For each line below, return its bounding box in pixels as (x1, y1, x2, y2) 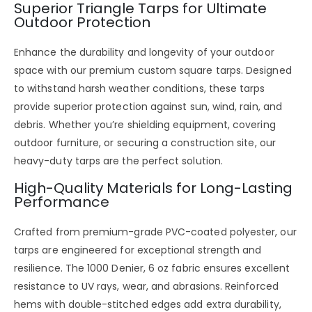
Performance (14, 192, 109, 212)
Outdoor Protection (14, 12, 150, 32)
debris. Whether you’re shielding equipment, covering (14, 117, 276, 132)
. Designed (240, 63, 292, 77)
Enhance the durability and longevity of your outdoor (14, 45, 274, 59)
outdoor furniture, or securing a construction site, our (14, 135, 276, 150)
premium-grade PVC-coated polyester (82, 224, 276, 239)
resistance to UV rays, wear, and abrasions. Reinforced (14, 279, 279, 293)
